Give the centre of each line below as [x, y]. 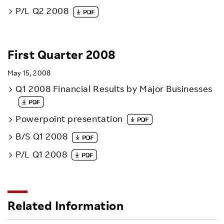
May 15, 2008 [29, 73]
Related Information [66, 205]
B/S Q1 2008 [42, 136]
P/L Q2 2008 [42, 11]
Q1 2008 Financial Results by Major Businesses [114, 89]
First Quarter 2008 [62, 54]
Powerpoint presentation [69, 118]
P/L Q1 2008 [41, 154]
